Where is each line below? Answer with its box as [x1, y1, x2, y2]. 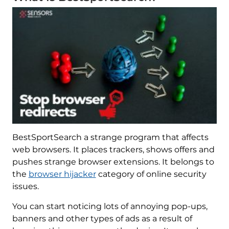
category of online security [96, 169, 207, 179]
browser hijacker [28, 169, 96, 179]
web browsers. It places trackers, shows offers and [12, 145, 215, 155]
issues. [12, 181, 39, 192]
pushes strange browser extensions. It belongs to [12, 157, 214, 167]
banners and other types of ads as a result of [12, 214, 192, 224]
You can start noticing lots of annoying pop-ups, [12, 201, 208, 212]
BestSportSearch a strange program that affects [12, 132, 209, 143]
